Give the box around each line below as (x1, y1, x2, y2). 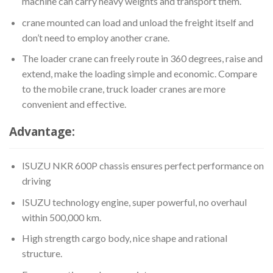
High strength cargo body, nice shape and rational (21, 232, 227, 244)
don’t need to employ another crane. (21, 31, 169, 43)
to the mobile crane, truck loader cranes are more (21, 83, 225, 95)
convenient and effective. (21, 98, 126, 110)
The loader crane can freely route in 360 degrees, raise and (21, 52, 263, 65)
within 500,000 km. (21, 211, 101, 223)
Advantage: (9, 122, 75, 140)
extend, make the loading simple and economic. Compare (21, 68, 257, 80)
